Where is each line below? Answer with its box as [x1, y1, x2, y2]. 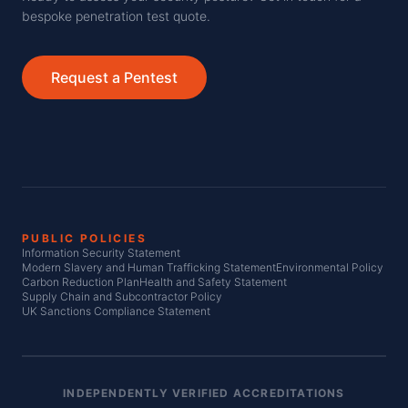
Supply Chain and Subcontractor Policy [22, 289, 222, 303]
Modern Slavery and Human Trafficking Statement [22, 260, 276, 274]
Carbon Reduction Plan [22, 274, 139, 289]
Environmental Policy [276, 260, 383, 274]
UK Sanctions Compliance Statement [22, 303, 210, 318]
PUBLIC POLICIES [22, 230, 147, 245]
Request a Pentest [51, 67, 178, 87]
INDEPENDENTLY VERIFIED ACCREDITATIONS [63, 385, 345, 400]
